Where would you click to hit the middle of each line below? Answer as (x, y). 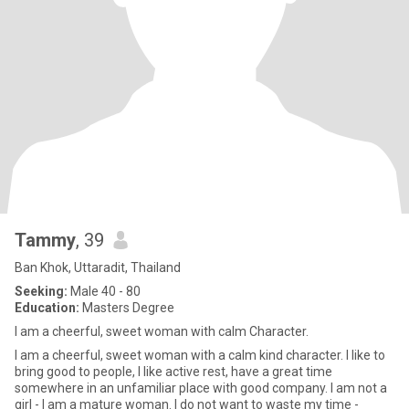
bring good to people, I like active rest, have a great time (173, 372)
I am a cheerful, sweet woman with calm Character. (162, 331)
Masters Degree (127, 308)
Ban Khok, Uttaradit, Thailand (98, 267)
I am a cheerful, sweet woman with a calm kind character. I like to (200, 355)
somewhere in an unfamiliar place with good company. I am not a (201, 388)
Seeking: (41, 291)
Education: (47, 308)
